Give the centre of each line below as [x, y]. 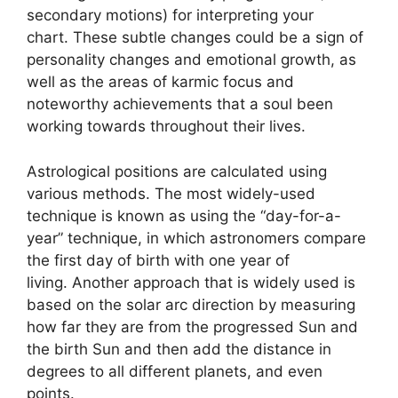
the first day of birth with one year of [158, 260]
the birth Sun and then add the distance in [179, 349]
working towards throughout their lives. [166, 126]
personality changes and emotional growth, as [191, 60]
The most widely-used [235, 193]
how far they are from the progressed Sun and [192, 326]
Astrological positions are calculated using [177, 171]
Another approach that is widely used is [214, 282]
